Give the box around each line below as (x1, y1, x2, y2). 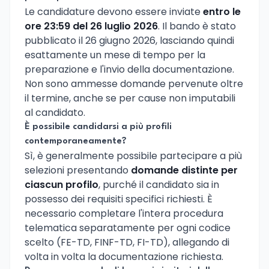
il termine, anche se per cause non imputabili (25, 91, 235, 105)
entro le (203, 4, 241, 19)
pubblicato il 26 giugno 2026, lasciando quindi (25, 33, 234, 47)
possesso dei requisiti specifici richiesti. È (25, 192, 213, 206)
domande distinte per (131, 163, 238, 177)
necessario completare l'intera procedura (25, 206, 223, 220)
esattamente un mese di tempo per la (25, 47, 205, 62)
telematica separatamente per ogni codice (25, 220, 231, 235)
